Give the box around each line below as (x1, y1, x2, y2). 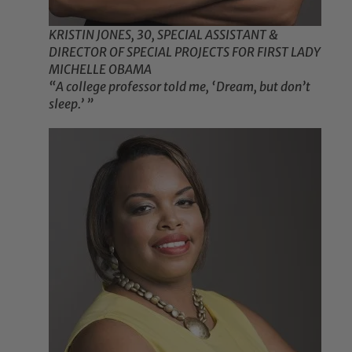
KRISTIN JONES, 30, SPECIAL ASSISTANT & (49, 27, 279, 43)
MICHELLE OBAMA (49, 61, 152, 78)
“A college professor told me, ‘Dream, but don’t (49, 79, 311, 95)
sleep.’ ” (49, 96, 94, 112)
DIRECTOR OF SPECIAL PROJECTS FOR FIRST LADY (49, 44, 321, 60)
